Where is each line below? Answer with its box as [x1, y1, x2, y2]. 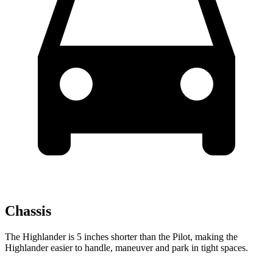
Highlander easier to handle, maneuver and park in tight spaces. [5, 242, 248, 253]
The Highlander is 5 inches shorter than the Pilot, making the [5, 231, 238, 242]
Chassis [5, 202, 51, 219]
